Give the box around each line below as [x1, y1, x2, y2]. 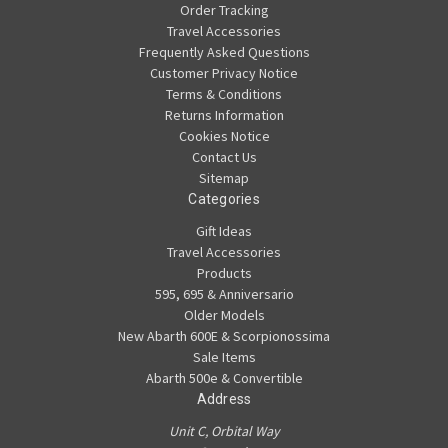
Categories [188, 191, 260, 208]
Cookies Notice [178, 127, 270, 146]
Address [196, 391, 252, 408]
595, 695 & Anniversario [154, 285, 294, 304]
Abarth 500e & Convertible [145, 369, 303, 388]
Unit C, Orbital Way [168, 422, 280, 441]
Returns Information [164, 106, 284, 125]
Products [196, 264, 252, 283]
